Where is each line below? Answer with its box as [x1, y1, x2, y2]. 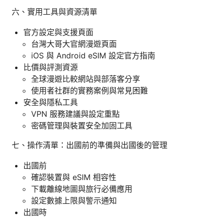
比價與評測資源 [23, 62, 78, 72]
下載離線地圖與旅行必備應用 [31, 183, 132, 194]
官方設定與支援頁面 [23, 27, 93, 37]
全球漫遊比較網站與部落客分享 [31, 73, 140, 84]
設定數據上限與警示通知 [31, 195, 117, 205]
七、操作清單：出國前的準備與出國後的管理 [12, 140, 167, 150]
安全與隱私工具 [23, 97, 78, 107]
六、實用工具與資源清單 [12, 6, 97, 17]
